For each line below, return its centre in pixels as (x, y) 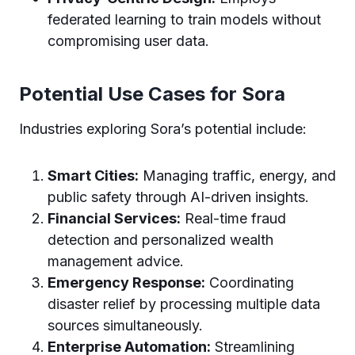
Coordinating (250, 282)
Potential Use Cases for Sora (152, 94)
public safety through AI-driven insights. (178, 197)
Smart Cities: (93, 176)
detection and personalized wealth (160, 240)
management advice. (116, 261)
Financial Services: (114, 218)
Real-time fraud (233, 218)
